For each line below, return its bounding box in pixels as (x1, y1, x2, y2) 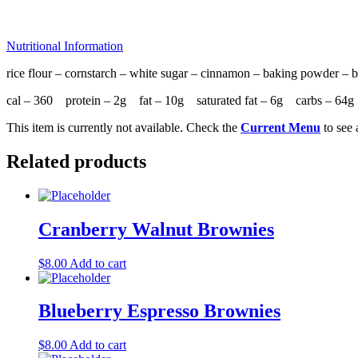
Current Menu (241, 120, 320, 134)
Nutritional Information (6, 38, 123, 53)
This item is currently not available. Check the (6, 120, 241, 134)
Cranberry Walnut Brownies (38, 218, 274, 240)
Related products (6, 150, 146, 172)
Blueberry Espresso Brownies (38, 300, 280, 322)
